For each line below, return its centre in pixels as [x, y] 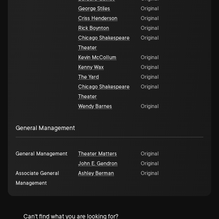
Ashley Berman [96, 174]
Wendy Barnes [95, 107]
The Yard [88, 77]
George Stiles [94, 9]
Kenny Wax [91, 68]
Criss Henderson [98, 19]
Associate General [37, 174]
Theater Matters [98, 154]
